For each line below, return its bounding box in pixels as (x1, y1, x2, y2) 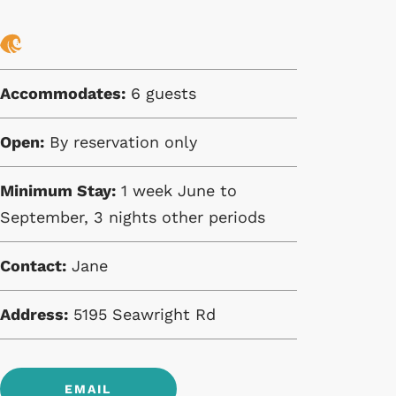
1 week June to (115, 180, 237, 200)
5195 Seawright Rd (67, 304, 216, 324)
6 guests (125, 83, 196, 103)
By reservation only (43, 132, 197, 151)
